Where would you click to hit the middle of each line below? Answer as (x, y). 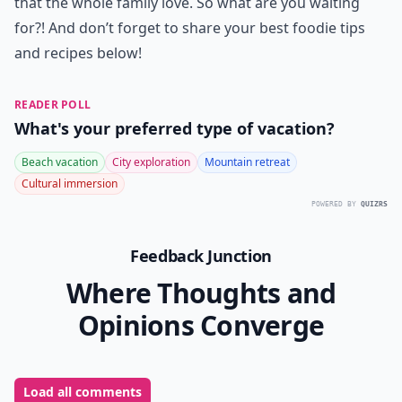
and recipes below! (78, 53)
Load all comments (83, 392)
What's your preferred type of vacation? (175, 128)
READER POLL (53, 105)
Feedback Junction (201, 256)
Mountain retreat (247, 162)
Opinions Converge (201, 325)
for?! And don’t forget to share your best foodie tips (190, 28)
